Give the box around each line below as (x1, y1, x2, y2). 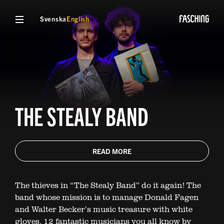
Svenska (40, 14, 66, 23)
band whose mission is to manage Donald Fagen (15, 191, 198, 203)
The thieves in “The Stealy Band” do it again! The (15, 179, 201, 191)
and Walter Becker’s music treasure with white (15, 203, 192, 215)
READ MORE (92, 146, 131, 156)
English (66, 14, 89, 23)
